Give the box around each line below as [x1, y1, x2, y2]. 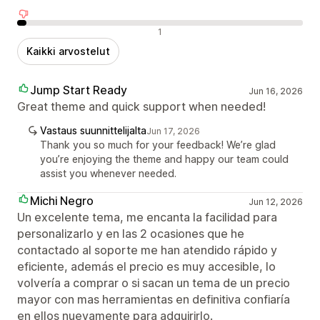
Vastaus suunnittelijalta [40, 124, 146, 136]
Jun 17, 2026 [146, 125, 200, 136]
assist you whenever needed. [40, 166, 176, 179]
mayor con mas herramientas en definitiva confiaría [17, 291, 290, 306]
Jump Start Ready [30, 82, 127, 97]
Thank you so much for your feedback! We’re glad [40, 138, 276, 151]
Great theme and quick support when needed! [17, 99, 266, 114]
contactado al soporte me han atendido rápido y [17, 242, 277, 257]
